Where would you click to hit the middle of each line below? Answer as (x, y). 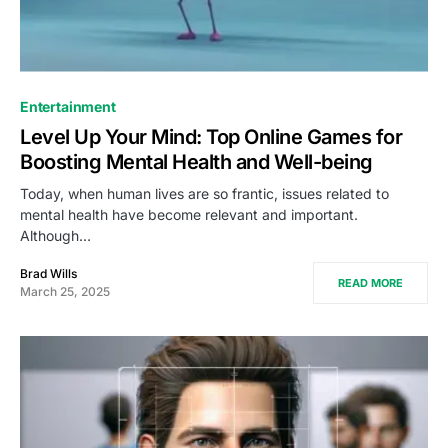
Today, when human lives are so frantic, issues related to (204, 193)
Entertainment (68, 106)
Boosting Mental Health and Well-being (196, 161)
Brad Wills (48, 273)
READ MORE (370, 282)
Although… (55, 235)
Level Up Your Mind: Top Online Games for (211, 136)
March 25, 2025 (65, 291)
